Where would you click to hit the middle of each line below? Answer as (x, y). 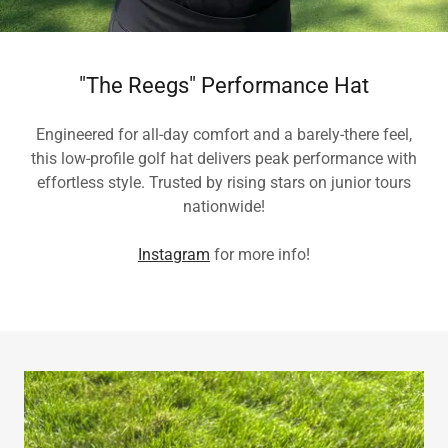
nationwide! (224, 206)
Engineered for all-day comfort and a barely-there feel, (224, 134)
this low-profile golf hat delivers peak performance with (224, 158)
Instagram (174, 254)
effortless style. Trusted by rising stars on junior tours (224, 182)
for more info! (260, 254)
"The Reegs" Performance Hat (224, 85)
